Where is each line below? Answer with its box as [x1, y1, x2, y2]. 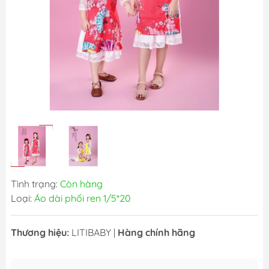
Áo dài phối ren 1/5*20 [34, 192, 131, 205]
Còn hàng [60, 178, 103, 190]
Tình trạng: [11, 178, 60, 190]
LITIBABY [71, 226, 111, 239]
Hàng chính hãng [118, 226, 195, 239]
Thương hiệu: [11, 226, 69, 239]
